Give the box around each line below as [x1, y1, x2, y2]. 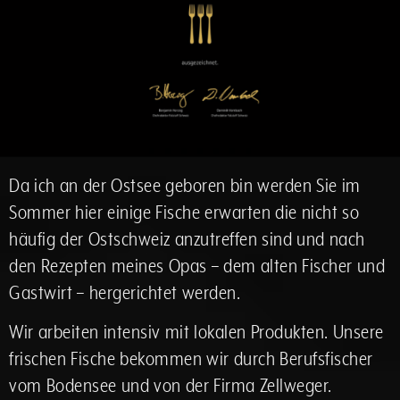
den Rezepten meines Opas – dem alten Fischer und [9, 254, 385, 278]
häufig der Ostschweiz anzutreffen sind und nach [9, 228, 365, 251]
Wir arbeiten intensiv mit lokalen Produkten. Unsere [9, 321, 384, 344]
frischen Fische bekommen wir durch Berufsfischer [9, 347, 373, 371]
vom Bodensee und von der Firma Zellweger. [9, 374, 332, 397]
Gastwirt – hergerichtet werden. [9, 281, 240, 304]
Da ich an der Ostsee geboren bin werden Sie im [9, 174, 361, 197]
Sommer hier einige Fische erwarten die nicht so [9, 201, 359, 224]
